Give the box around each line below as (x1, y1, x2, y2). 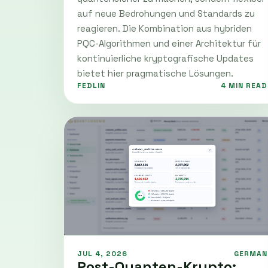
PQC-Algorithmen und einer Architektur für (77, 37, 261, 49)
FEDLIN (77, 80, 105, 90)
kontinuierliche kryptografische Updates (77, 52, 254, 64)
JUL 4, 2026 (77, 248, 127, 258)
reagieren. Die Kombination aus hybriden (77, 22, 252, 34)
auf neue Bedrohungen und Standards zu (77, 7, 255, 19)
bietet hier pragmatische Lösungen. (77, 67, 233, 79)
